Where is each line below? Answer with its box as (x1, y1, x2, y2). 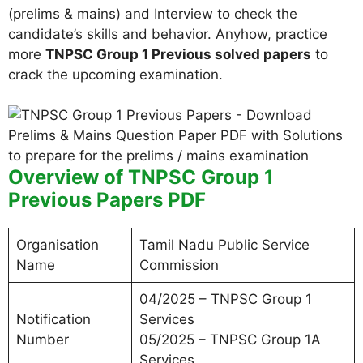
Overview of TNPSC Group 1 (8, 165, 274, 189)
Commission (139, 257, 219, 273)
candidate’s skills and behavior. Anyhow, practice (8, 25, 327, 42)
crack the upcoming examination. (8, 66, 223, 83)
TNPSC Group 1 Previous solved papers (45, 45, 311, 62)
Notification (15, 311, 91, 327)
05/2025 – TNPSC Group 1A (139, 331, 321, 348)
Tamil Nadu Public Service (139, 237, 310, 253)
